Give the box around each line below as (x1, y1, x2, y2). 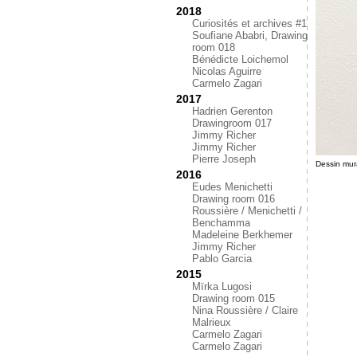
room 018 (192, 41, 235, 53)
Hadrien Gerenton (192, 105, 273, 117)
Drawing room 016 (192, 193, 275, 205)
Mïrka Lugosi (192, 280, 252, 292)
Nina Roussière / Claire (192, 304, 298, 316)
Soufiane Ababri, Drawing (192, 29, 308, 41)
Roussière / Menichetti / (192, 205, 302, 217)
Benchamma (192, 217, 250, 229)
